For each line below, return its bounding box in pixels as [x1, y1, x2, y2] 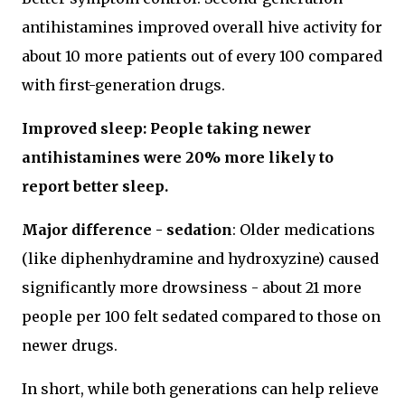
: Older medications [232, 221, 375, 239]
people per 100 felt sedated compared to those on [22, 307, 381, 325]
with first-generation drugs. [22, 76, 225, 94]
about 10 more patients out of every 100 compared [22, 47, 382, 65]
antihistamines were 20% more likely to [22, 148, 334, 166]
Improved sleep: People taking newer [22, 119, 311, 137]
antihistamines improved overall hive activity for [22, 18, 382, 36]
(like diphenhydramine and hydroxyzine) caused [22, 250, 379, 268]
